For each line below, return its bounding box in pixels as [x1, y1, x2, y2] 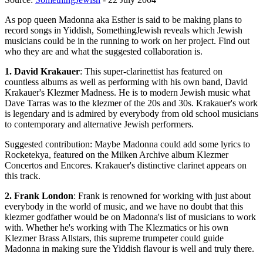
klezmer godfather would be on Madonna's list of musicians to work [5, 212, 256, 222]
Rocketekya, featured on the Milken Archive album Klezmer [5, 150, 228, 160]
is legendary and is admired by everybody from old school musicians [5, 109, 258, 119]
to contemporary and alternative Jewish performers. [5, 119, 194, 130]
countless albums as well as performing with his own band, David [5, 77, 248, 87]
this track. [5, 171, 41, 181]
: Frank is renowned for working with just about [73, 191, 251, 201]
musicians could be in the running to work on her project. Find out [5, 36, 249, 46]
